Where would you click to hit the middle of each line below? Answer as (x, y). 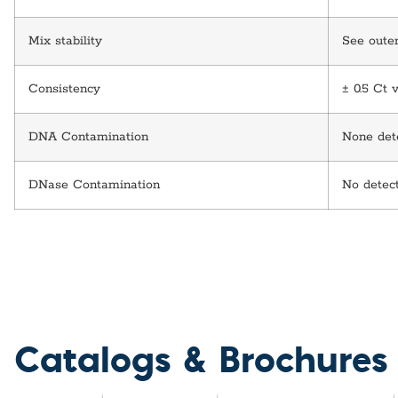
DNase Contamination (94, 184)
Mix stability (65, 40)
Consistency (64, 88)
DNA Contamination (88, 136)
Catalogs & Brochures (201, 358)
